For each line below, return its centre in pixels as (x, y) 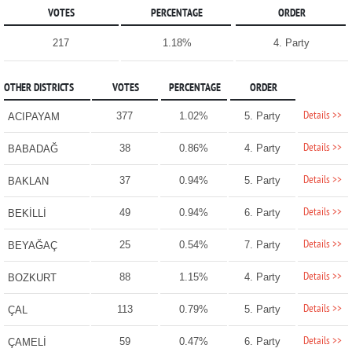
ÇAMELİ (27, 343)
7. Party (262, 245)
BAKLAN (28, 181)
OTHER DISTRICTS (38, 89)
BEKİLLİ (27, 214)
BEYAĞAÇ (32, 246)
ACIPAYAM (33, 117)
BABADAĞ (33, 149)
